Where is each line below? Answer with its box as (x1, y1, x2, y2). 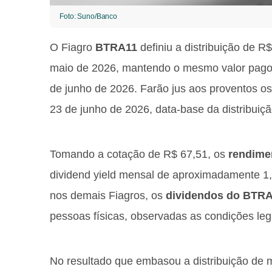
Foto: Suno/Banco (59, 12, 118, 21)
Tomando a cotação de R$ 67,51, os (50, 148, 228, 160)
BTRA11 (95, 41, 137, 53)
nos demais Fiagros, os (50, 189, 166, 202)
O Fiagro (50, 41, 95, 53)
